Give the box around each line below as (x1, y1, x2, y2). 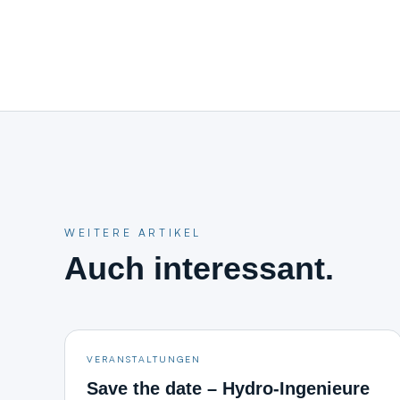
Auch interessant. (64, 250, 334, 287)
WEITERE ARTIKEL (64, 226, 202, 239)
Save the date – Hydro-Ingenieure (87, 379, 370, 398)
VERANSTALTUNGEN (87, 353, 202, 364)
